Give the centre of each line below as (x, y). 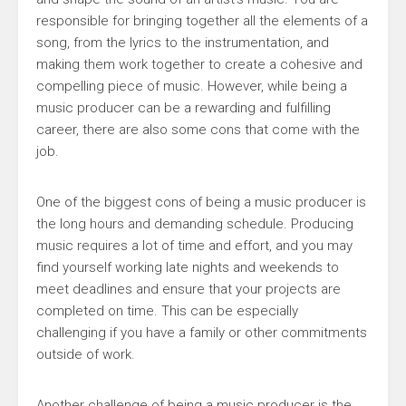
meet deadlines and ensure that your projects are (188, 289)
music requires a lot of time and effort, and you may (194, 246)
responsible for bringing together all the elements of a (202, 21)
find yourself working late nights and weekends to (188, 267)
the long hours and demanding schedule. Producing (195, 224)
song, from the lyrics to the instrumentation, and (183, 43)
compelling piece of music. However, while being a (192, 86)
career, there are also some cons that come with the (198, 130)
